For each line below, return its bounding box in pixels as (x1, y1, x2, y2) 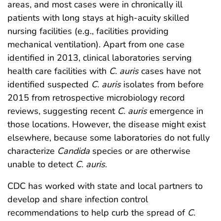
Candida (57, 145, 90, 157)
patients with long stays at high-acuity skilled (7, 11, 189, 24)
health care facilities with (7, 65, 109, 77)
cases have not (139, 65, 201, 77)
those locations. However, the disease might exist (7, 118, 206, 130)
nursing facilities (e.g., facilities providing (7, 25, 169, 37)
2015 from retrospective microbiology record (7, 91, 185, 104)
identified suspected (7, 78, 91, 90)
